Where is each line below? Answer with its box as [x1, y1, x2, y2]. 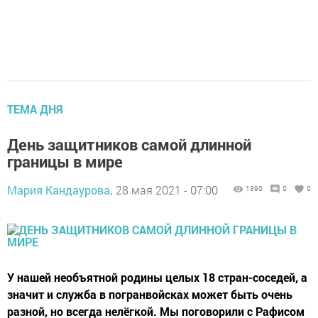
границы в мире [7, 151, 123, 172]
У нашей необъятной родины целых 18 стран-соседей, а [7, 270, 307, 285]
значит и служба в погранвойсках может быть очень [7, 287, 292, 302]
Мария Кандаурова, [7, 182, 112, 198]
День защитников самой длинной [7, 134, 251, 155]
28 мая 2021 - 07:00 [116, 182, 218, 198]
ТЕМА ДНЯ [7, 102, 63, 117]
